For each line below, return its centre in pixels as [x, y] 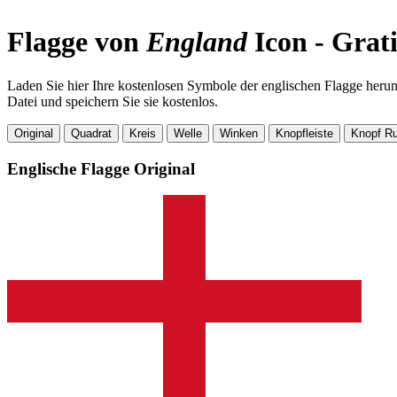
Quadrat [91, 133]
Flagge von [77, 42]
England [197, 42]
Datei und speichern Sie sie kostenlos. [113, 101]
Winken [239, 133]
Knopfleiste [304, 133]
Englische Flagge [70, 168]
